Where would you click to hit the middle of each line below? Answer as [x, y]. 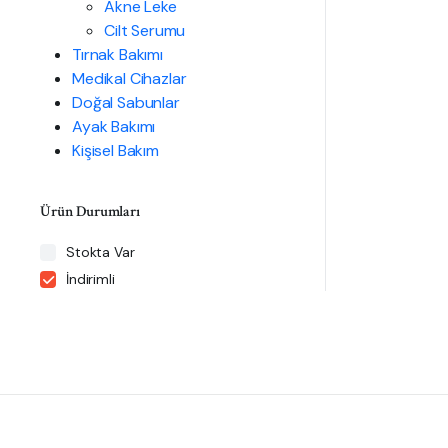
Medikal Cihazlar [129, 79]
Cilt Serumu [145, 31]
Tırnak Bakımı [117, 55]
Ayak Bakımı [114, 127]
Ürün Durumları [90, 212]
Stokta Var [100, 252]
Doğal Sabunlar [126, 103]
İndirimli [90, 279]
